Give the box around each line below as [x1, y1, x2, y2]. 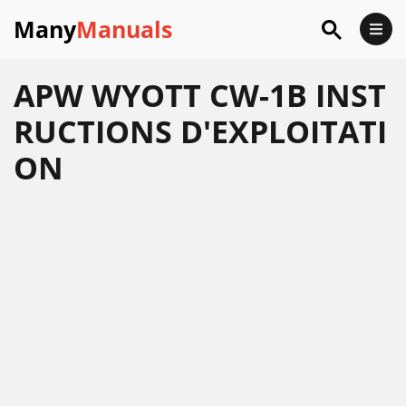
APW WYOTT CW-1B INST [14, 74, 386, 116]
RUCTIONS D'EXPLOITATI [14, 111, 387, 152]
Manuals [76, 14, 172, 44]
